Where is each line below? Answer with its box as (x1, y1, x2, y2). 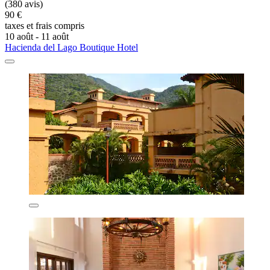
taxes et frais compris (5, 20, 84, 31)
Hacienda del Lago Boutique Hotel (5, 42, 138, 52)
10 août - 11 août (5, 31, 69, 42)
